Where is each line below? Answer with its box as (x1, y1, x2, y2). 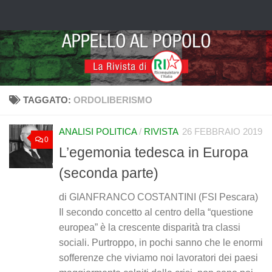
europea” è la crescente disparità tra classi (59, 222, 240, 233)
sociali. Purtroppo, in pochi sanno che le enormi (59, 237, 263, 248)
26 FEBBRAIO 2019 (182, 127, 262, 137)
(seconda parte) (59, 165, 158, 182)
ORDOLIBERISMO (73, 95, 152, 105)
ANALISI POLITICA (59, 127, 137, 137)
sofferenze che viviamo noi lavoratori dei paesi (59, 253, 258, 263)
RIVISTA (144, 127, 178, 137)
